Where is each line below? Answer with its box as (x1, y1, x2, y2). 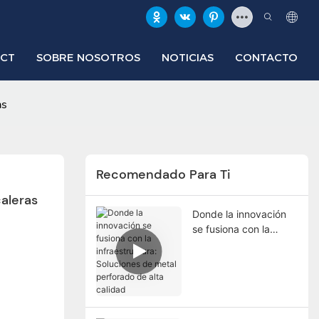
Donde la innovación (192, 207, 286, 220)
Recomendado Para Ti (95, 166, 231, 184)
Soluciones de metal (192, 252, 286, 265)
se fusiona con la (192, 222, 270, 235)
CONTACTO (235, 50, 298, 64)
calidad (192, 282, 226, 295)
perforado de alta (192, 267, 273, 280)
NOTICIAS (162, 50, 214, 64)
